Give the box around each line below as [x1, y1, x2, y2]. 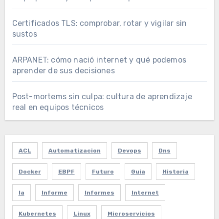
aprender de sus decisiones [12, 66, 115, 76]
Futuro [91, 168, 114, 175]
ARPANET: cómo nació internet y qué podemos [12, 55, 186, 65]
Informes [84, 189, 114, 197]
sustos [12, 29, 37, 39]
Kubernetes [18, 210, 56, 218]
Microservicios [107, 210, 155, 218]
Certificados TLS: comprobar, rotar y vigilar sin [12, 19, 187, 28]
